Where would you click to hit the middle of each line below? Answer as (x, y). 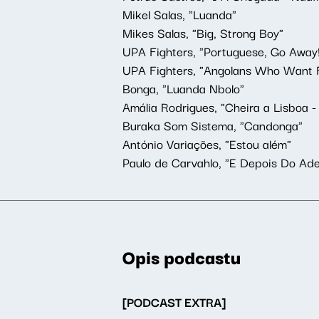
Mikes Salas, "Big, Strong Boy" (203, 32)
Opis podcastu (182, 256)
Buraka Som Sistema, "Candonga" (213, 125)
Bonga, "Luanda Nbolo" (183, 88)
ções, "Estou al (232, 143)
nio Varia (171, 143)
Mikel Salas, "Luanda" (179, 14)
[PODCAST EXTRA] (174, 302)
